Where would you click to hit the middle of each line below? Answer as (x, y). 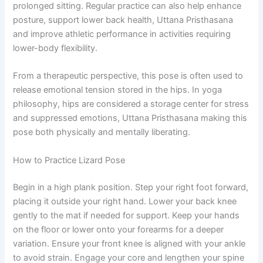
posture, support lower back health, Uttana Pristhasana (123, 20)
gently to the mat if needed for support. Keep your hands (127, 215)
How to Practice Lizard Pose (69, 160)
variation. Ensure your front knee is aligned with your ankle (129, 243)
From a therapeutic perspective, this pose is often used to (128, 76)
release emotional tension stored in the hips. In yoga (118, 90)
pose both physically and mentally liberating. (102, 132)
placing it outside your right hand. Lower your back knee (125, 201)
